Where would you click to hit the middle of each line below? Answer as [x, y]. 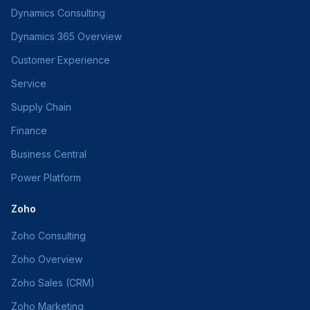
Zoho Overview [47, 259]
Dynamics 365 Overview [66, 36]
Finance [29, 130]
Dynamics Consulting [58, 13]
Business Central [49, 154]
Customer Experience [61, 60]
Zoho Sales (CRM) [53, 283]
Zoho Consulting [48, 236]
